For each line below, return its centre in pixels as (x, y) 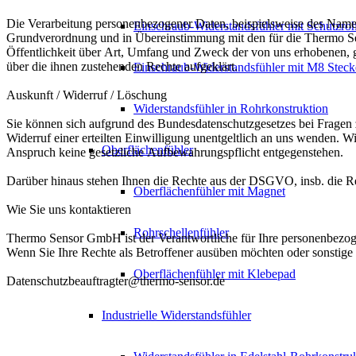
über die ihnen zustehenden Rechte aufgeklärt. (122, 67)
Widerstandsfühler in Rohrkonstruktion (231, 108)
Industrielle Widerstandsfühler (176, 315)
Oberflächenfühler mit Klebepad (215, 274)
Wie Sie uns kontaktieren (69, 210)
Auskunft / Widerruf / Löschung (87, 95)
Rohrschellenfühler (181, 232)
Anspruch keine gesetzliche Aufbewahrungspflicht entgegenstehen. (175, 153)
